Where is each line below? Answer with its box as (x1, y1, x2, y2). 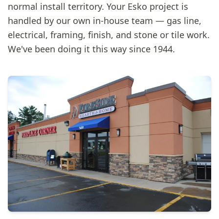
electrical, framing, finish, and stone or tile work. (8, 29, 210, 41)
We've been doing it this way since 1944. (8, 43, 175, 55)
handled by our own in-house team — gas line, (8, 15, 201, 26)
